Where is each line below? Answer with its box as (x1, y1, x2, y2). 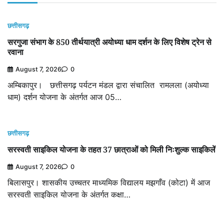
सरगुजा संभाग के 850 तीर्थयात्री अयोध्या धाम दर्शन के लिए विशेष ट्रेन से (7, 36, 211, 48)
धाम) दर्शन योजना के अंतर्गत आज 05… (7, 92, 121, 102)
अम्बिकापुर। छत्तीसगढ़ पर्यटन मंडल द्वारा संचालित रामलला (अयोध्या (7, 80, 209, 90)
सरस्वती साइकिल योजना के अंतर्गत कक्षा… (7, 189, 130, 200)
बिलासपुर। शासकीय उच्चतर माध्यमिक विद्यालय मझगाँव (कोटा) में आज (7, 177, 210, 188)
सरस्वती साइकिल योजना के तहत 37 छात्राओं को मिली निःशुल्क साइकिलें (7, 144, 215, 155)
